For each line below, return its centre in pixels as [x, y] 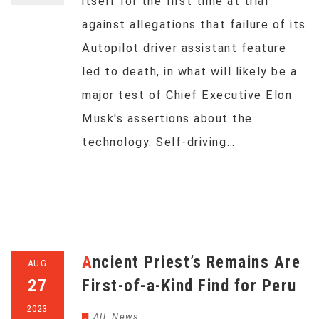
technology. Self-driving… [159, 142]
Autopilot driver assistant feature [184, 48]
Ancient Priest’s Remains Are [87, 262]
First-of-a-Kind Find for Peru [189, 286]
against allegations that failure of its [194, 25]
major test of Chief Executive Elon [187, 95]
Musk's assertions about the [167, 119]
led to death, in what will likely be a [189, 72]
